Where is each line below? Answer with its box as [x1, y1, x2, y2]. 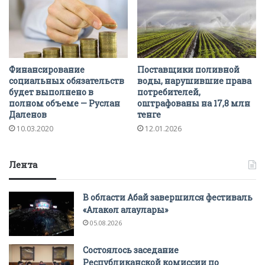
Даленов [9, 108, 47, 120]
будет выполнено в [9, 86, 93, 98]
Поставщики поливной [137, 63, 240, 75]
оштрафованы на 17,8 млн [137, 97, 250, 109]
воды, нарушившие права [137, 75, 251, 86]
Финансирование [9, 63, 85, 75]
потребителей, [137, 86, 201, 98]
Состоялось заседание [83, 244, 179, 256]
